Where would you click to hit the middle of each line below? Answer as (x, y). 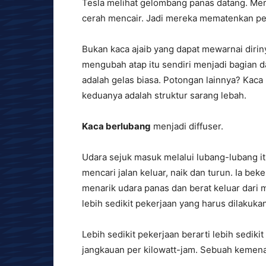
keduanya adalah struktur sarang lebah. (164, 95)
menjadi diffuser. (187, 126)
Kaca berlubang (116, 126)
